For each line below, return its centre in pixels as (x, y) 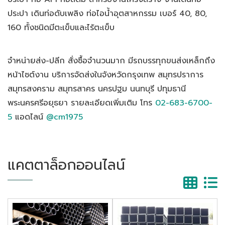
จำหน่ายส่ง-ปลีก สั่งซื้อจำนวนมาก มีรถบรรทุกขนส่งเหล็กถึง (111, 61)
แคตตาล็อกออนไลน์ (66, 165)
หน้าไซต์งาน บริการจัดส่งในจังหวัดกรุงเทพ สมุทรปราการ (105, 75)
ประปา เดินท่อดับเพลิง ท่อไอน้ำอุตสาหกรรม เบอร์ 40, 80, (107, 13)
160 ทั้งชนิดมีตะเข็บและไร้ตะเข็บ (61, 27)
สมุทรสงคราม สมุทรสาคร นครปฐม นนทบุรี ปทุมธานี (97, 89)
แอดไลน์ (29, 117)
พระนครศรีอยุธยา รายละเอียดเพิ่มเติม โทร (81, 103)
